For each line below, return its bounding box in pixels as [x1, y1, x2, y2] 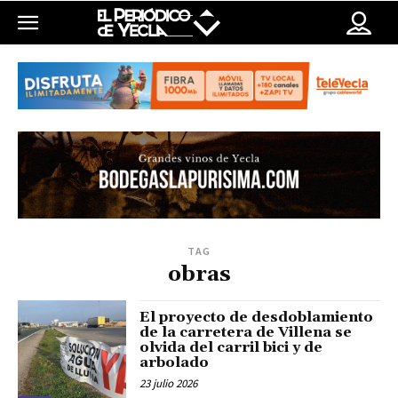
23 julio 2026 [139, 376, 198, 392]
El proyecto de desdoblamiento [139, 308, 374, 327]
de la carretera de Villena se [139, 323, 353, 342]
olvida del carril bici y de [139, 338, 323, 357]
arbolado [139, 354, 210, 372]
